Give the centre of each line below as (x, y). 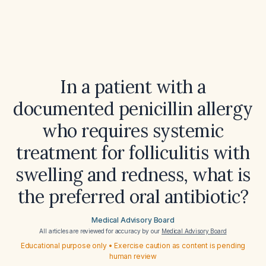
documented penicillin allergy (133, 109)
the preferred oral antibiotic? (133, 197)
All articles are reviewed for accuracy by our (101, 231)
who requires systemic (133, 131)
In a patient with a (133, 87)
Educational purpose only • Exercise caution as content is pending (133, 246)
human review (133, 256)
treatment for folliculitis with (133, 153)
